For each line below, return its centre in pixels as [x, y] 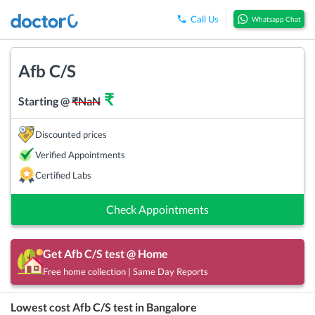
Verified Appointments [80, 154]
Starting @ [45, 101]
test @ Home [135, 253]
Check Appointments [157, 209]
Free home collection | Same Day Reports [126, 271]
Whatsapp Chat [276, 19]
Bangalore [172, 307]
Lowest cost [41, 307]
